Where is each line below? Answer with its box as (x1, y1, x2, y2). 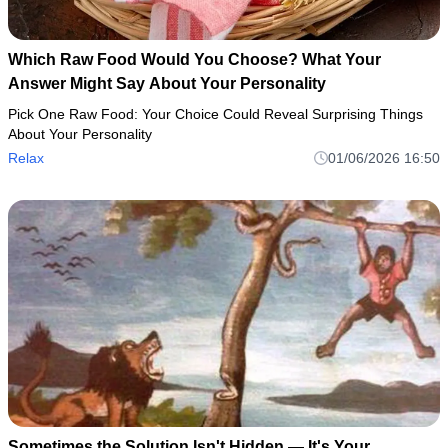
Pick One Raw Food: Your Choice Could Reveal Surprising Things (8, 105, 423, 122)
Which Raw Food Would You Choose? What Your (8, 50, 381, 68)
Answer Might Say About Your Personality (8, 74, 326, 92)
